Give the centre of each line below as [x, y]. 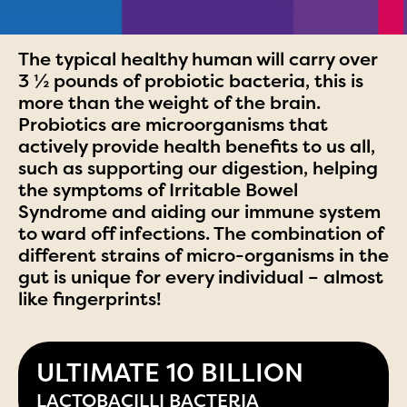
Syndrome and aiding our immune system [199, 211]
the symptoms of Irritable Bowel [158, 189]
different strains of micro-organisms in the [203, 255]
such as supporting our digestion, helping [198, 168]
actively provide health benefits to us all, [197, 146]
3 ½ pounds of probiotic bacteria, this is [191, 80]
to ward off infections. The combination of [201, 233]
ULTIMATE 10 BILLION [170, 372]
